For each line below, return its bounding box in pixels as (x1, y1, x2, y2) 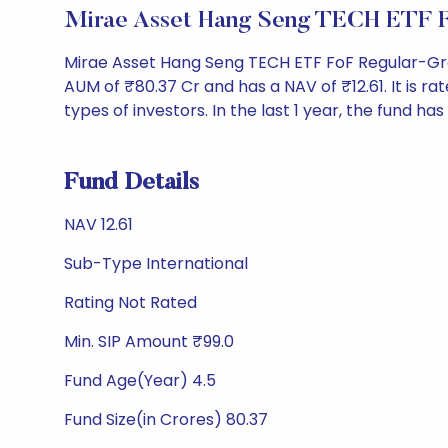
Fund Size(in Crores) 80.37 (64, 408, 268, 431)
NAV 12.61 (64, 213, 133, 236)
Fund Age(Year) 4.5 (64, 369, 216, 392)
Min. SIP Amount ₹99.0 (64, 330, 234, 353)
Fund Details (64, 171, 199, 195)
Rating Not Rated (64, 291, 197, 314)
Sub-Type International (64, 252, 248, 275)
